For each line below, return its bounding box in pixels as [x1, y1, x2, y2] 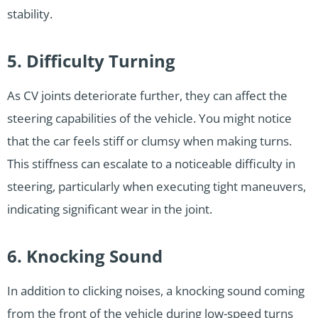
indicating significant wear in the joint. [7, 200, 212, 217]
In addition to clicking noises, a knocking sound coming [7, 282, 305, 299]
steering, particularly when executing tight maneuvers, [7, 177, 306, 194]
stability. [7, 5, 53, 22]
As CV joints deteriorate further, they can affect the [7, 87, 287, 104]
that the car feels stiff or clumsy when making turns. [7, 132, 292, 149]
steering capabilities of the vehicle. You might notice [7, 109, 292, 126]
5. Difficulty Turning [7, 48, 175, 72]
